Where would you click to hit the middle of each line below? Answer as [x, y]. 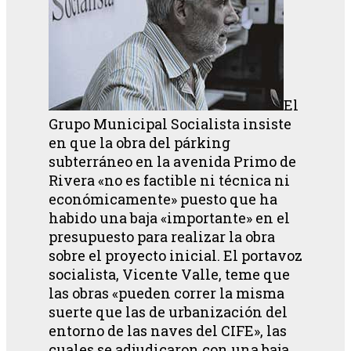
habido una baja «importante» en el [169, 217]
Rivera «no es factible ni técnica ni [169, 180]
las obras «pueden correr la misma [166, 293]
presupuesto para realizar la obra [162, 236]
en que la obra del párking [139, 142]
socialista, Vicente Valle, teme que [169, 274]
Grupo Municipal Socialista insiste [170, 123]
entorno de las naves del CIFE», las [168, 330]
